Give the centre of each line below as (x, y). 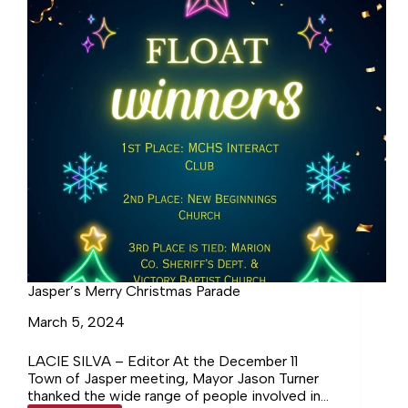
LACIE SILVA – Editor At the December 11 (163, 362)
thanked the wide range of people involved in (174, 396)
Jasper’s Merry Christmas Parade (134, 291)
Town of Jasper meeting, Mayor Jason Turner (173, 379)
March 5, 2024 (76, 322)
